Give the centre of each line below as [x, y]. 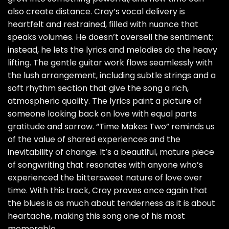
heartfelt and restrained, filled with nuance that [103, 25]
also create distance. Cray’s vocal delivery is [96, 12]
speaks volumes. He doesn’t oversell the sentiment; [110, 37]
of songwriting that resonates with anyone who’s [105, 165]
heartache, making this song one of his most [96, 216]
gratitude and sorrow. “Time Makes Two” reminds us [111, 127]
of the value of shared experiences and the [94, 140]
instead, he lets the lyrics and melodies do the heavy [112, 50]
